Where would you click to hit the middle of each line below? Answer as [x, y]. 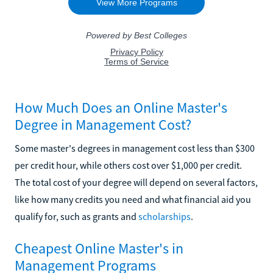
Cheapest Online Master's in [99, 248]
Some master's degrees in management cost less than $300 [135, 148]
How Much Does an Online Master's [121, 107]
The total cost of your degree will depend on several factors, [136, 182]
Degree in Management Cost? [103, 124]
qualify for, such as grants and [76, 216]
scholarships [165, 216]
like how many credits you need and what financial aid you [133, 199]
